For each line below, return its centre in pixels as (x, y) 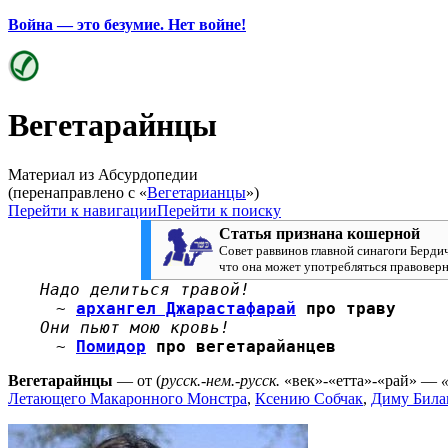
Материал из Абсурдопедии (103, 174)
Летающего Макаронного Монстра (127, 398)
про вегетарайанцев (241, 346)
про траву (346, 308)
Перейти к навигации (82, 210)
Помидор (111, 346)
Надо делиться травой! (145, 289)
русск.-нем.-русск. (220, 380)
